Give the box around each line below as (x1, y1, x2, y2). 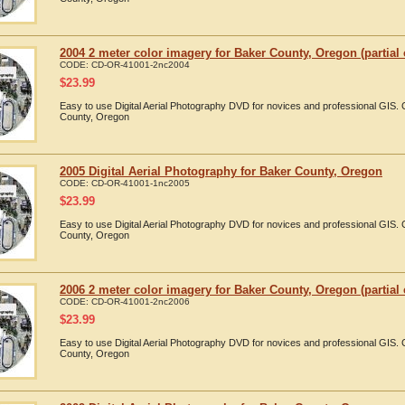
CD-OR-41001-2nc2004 (91, 60, 190, 70)
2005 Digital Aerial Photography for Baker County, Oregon (60, 165, 382, 178)
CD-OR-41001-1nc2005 (91, 178, 190, 188)
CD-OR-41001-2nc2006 (91, 297, 190, 306)
